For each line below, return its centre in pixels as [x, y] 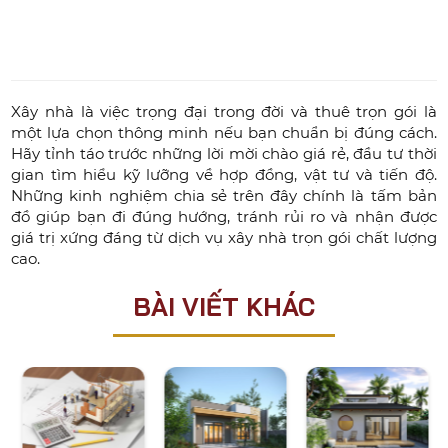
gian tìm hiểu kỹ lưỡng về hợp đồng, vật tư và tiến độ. [224, 175]
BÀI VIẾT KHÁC [224, 307]
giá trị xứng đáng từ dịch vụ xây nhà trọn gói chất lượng [224, 238]
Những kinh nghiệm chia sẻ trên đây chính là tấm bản [224, 196]
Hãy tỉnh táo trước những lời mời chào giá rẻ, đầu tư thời [224, 154]
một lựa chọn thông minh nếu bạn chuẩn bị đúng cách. [224, 133]
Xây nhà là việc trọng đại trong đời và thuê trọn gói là [224, 112]
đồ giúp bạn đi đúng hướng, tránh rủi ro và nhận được [224, 217]
